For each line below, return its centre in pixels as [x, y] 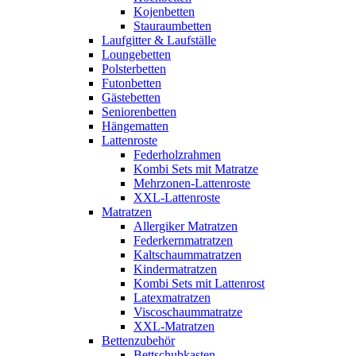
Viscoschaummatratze [188, 312]
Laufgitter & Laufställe [159, 40]
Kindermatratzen [175, 269]
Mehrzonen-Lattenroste [192, 183]
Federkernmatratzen [183, 240]
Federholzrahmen [177, 155]
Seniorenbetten [139, 112]
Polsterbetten [134, 69]
